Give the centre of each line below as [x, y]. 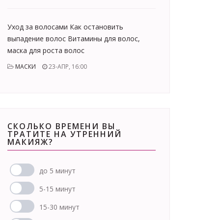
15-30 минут [59, 207]
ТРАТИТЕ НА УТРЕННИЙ [65, 134]
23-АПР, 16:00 [67, 67]
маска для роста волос [46, 50]
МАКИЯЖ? [30, 142]
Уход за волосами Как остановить [65, 27]
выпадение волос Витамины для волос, [74, 39]
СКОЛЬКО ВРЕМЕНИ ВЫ [62, 126]
